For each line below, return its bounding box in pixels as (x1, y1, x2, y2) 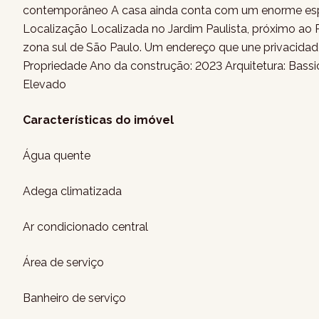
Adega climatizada (23, 184, 122, 198)
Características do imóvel (23, 113, 174, 127)
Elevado (23, 78, 66, 91)
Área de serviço (23, 256, 104, 269)
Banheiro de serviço (23, 291, 126, 305)
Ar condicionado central (23, 220, 148, 234)
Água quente (23, 149, 90, 162)
